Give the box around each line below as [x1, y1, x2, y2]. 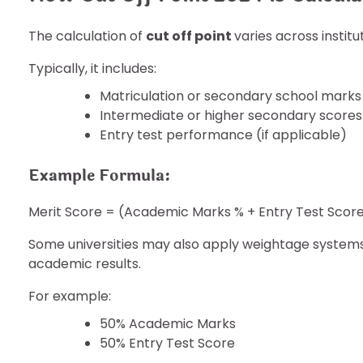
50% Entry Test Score [100, 333, 235, 352]
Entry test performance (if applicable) [100, 126, 347, 145]
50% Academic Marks [100, 314, 236, 333]
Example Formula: [28, 164, 171, 188]
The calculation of [28, 27, 146, 46]
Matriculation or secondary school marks [100, 87, 361, 106]
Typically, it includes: [28, 59, 156, 79]
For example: [28, 286, 111, 305]
